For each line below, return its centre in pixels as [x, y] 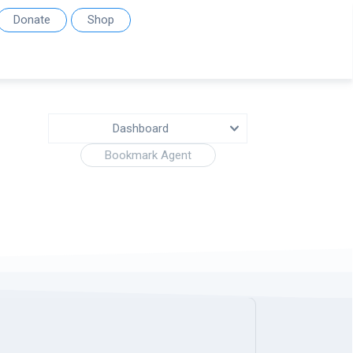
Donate [32, 20]
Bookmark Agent [148, 155]
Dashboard [140, 128]
